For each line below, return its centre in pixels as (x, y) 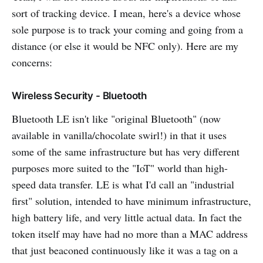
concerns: (32, 62)
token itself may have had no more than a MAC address (130, 233)
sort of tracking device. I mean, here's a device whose (126, 13)
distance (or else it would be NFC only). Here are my (125, 45)
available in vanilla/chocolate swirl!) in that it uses (119, 135)
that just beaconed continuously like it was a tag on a (125, 250)
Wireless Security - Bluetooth (80, 95)
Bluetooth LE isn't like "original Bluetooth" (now (116, 118)
